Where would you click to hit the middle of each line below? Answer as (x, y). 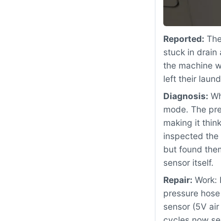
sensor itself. (188, 163)
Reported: (184, 39)
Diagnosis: (186, 96)
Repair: (178, 180)
